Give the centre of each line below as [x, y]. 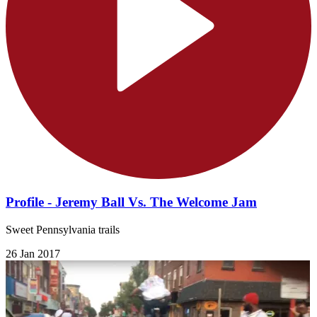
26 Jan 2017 [33, 253]
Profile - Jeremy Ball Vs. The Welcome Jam [131, 202]
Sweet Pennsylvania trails [63, 229]
